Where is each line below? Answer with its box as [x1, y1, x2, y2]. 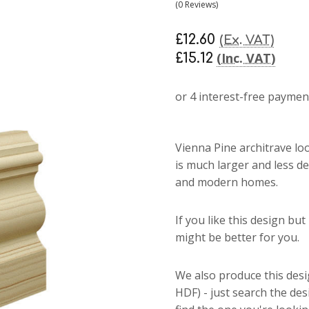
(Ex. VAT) [219, 32, 274, 47]
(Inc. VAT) [217, 49, 275, 66]
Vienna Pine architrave [175, 139, 295, 155]
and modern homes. [175, 174, 278, 190]
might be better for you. [175, 229, 299, 245]
